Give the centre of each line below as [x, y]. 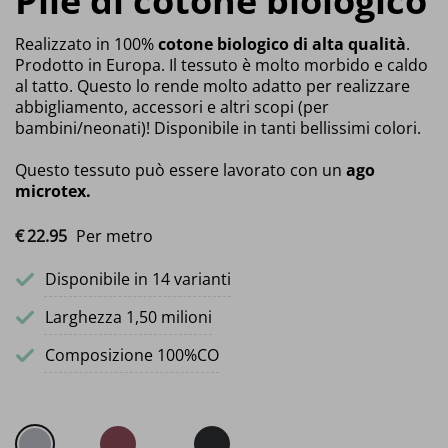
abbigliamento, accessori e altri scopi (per [172, 106]
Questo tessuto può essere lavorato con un [180, 169]
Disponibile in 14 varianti [138, 278]
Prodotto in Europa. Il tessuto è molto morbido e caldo [221, 64]
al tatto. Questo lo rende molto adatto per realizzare [212, 85]
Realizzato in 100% [86, 43]
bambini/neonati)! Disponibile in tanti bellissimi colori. [218, 127]
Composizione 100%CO [132, 354]
